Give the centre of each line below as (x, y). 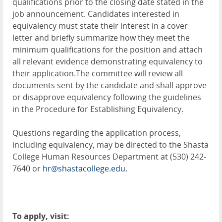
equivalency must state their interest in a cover (100, 26)
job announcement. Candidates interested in (96, 14)
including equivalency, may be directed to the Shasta (111, 144)
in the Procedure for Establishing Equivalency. (98, 109)
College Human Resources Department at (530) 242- (109, 156)
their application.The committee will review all (98, 73)
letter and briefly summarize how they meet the (101, 37)
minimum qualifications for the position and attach (108, 49)
